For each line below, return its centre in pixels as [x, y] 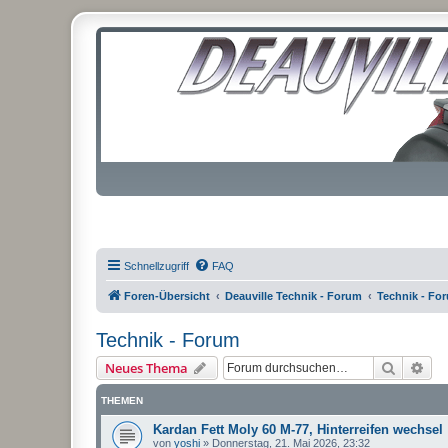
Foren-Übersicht [167, 296]
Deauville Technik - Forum [293, 296]
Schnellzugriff [156, 266]
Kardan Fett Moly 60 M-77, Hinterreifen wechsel [298, 429]
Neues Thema [146, 368]
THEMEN [122, 400]
